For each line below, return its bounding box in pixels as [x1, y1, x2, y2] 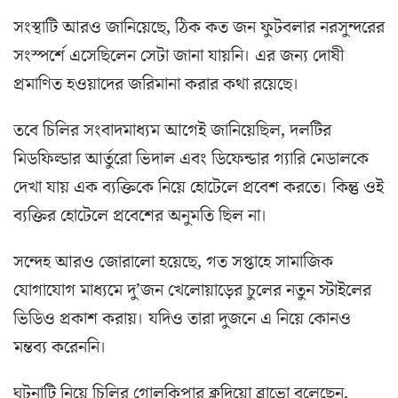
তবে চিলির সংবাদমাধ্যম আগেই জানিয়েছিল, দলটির [13, 118, 331, 144]
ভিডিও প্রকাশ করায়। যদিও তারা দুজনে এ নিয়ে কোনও [13, 306, 351, 332]
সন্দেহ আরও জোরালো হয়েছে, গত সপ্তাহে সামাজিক [13, 250, 333, 275]
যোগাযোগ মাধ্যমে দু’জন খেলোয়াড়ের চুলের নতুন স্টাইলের [13, 278, 371, 304]
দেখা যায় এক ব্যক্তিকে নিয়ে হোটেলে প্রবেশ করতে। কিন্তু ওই [13, 175, 384, 201]
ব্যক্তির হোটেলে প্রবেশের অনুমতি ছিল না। [13, 203, 267, 229]
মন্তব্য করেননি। [13, 335, 107, 361]
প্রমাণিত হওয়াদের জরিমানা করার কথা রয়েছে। [13, 72, 299, 98]
